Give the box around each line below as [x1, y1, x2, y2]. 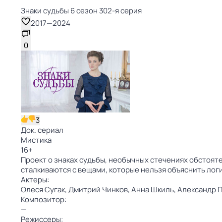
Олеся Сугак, [21, 184, 68, 195]
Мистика [21, 135, 52, 145]
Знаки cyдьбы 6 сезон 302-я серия [21, 5, 142, 16]
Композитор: [21, 194, 66, 205]
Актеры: [21, 174, 49, 185]
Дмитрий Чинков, [68, 184, 131, 195]
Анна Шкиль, [131, 184, 177, 195]
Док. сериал [21, 125, 63, 135]
